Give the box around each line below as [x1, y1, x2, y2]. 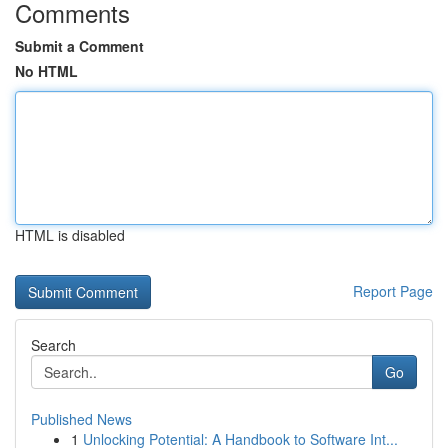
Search [31, 335, 76, 355]
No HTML [15, 61, 78, 81]
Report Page [353, 281, 433, 301]
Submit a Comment [15, 36, 144, 56]
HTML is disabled [15, 225, 125, 245]
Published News [31, 409, 132, 429]
